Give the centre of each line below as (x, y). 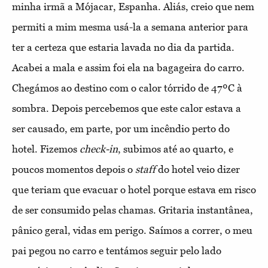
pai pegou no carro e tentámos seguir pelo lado (117, 251)
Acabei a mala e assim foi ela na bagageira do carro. (128, 68)
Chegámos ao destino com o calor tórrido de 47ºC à (127, 88)
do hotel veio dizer (198, 170)
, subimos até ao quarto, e (176, 149)
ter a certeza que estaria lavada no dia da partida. (123, 48)
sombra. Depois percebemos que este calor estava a (127, 109)
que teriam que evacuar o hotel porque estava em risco (134, 190)
